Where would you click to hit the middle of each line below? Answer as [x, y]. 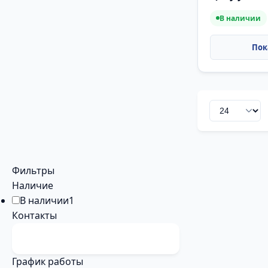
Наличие [33, 185]
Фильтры [33, 170]
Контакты [34, 215]
